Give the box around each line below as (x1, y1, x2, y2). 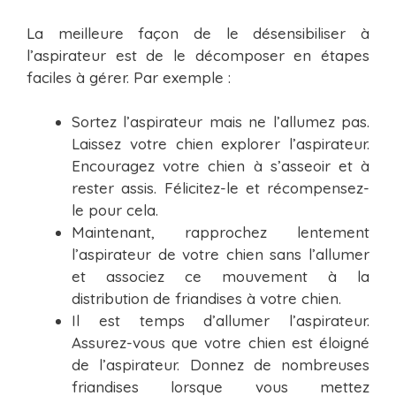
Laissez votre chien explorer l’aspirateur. (72, 134, 369, 154)
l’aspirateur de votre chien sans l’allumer (72, 245, 369, 264)
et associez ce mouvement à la (72, 267, 369, 286)
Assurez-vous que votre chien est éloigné (72, 333, 369, 353)
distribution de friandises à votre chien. (72, 289, 341, 308)
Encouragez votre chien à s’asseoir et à (72, 156, 369, 176)
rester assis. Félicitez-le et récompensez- (72, 179, 369, 198)
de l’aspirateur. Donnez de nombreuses (72, 355, 369, 375)
